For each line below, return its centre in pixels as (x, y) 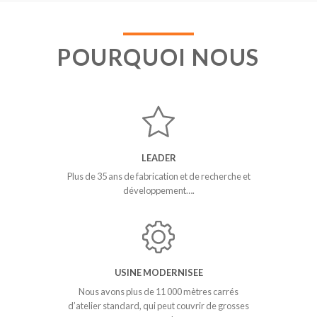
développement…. (158, 191)
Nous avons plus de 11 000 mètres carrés (158, 291)
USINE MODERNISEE (158, 273)
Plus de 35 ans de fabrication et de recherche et (158, 177)
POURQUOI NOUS (158, 57)
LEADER (158, 157)
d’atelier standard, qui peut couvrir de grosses (158, 305)
